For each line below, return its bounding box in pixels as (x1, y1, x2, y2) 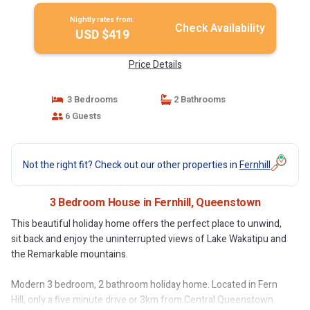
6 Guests (62, 109, 101, 122)
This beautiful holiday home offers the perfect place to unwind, (11, 217, 282, 231)
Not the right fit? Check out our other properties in (23, 157, 239, 172)
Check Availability (174, 20, 265, 37)
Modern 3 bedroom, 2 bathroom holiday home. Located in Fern (11, 277, 277, 292)
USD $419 (75, 26, 129, 44)
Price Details (128, 57, 182, 72)
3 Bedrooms (62, 93, 118, 106)
